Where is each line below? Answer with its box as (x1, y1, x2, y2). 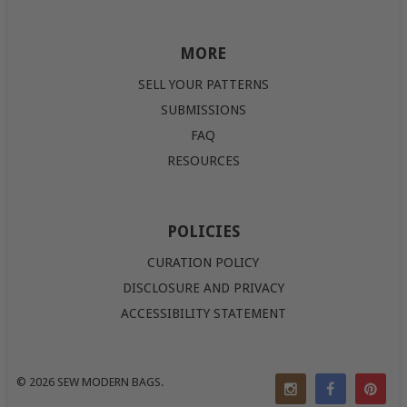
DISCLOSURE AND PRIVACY (122, 280, 284, 295)
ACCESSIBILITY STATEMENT (120, 305, 286, 321)
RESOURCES (166, 153, 240, 168)
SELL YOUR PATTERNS (137, 76, 269, 92)
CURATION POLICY (147, 254, 260, 270)
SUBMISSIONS (160, 102, 246, 117)
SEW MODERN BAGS (55, 374, 162, 389)
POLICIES (166, 222, 240, 241)
